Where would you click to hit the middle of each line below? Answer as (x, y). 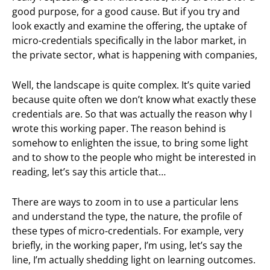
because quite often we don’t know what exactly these (134, 99)
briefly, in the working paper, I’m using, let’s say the (127, 246)
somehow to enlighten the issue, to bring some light (130, 143)
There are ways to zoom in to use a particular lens (125, 202)
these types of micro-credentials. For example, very (128, 231)
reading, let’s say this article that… (89, 172)
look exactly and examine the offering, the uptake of (129, 26)
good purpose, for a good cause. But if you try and (126, 11)
